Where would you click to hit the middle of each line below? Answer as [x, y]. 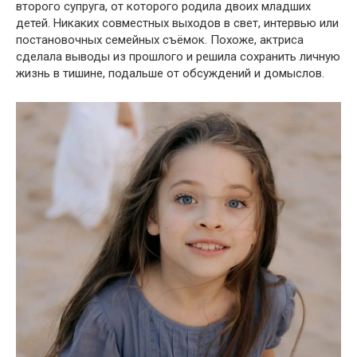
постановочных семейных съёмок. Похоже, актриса [160, 39]
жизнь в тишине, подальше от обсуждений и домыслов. [170, 73]
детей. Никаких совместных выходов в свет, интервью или [177, 23]
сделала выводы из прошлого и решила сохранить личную [178, 56]
